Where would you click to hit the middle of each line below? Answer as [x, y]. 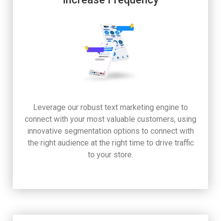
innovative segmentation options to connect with [110, 131]
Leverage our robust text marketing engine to [110, 107]
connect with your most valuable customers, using [110, 119]
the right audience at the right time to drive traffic [110, 143]
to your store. [110, 154]
